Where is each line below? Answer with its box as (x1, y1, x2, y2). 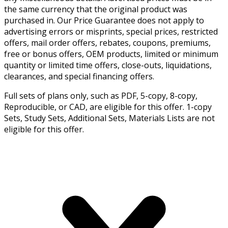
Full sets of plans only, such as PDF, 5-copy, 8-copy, (4, 90, 197, 102)
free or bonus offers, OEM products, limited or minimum (4, 48, 218, 60)
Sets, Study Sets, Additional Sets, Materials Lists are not (4, 112, 215, 124)
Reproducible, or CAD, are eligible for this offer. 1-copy (4, 101, 212, 113)
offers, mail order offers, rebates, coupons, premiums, (4, 37, 211, 49)
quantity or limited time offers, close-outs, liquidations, (4, 60, 212, 71)
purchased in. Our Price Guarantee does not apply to (4, 15, 204, 26)
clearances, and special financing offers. (4, 71, 154, 82)
